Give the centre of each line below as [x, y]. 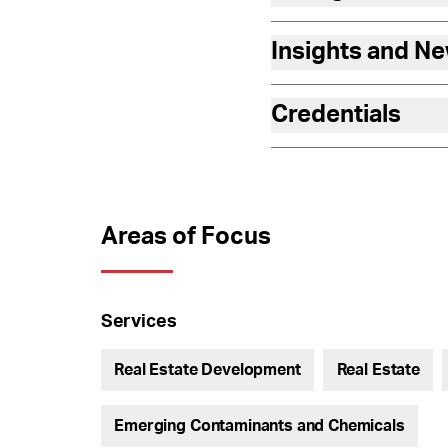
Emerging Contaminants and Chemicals [259, 425]
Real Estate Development [207, 370]
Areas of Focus [185, 236]
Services [138, 321]
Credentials [335, 115]
